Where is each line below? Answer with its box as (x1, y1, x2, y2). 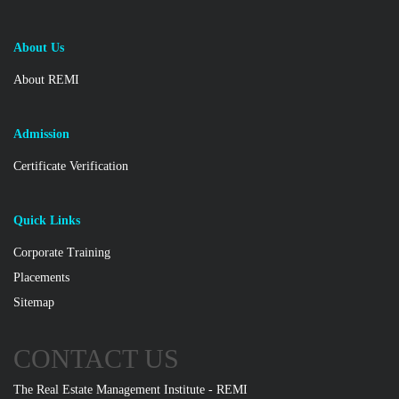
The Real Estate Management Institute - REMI (13, 382, 248, 396)
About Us (13, 40, 64, 54)
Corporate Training (13, 245, 110, 259)
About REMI (13, 72, 79, 86)
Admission (13, 126, 69, 141)
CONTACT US (13, 343, 179, 373)
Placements (13, 270, 69, 284)
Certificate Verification (13, 159, 128, 173)
